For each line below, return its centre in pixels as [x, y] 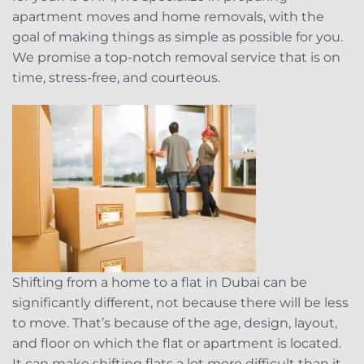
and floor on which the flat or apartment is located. [177, 344]
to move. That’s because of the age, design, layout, [175, 323]
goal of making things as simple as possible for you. [178, 37]
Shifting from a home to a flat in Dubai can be [160, 283]
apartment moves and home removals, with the [168, 17]
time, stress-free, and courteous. [116, 78]
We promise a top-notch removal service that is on [176, 58]
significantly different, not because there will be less [180, 303]
